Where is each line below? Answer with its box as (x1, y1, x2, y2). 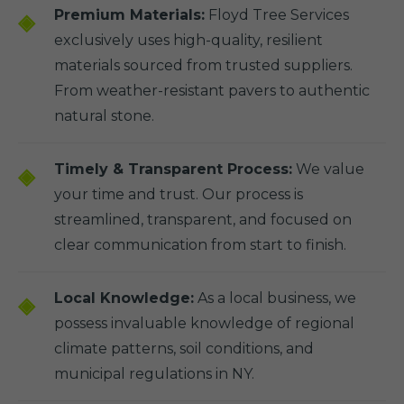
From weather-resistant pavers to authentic (54, 82, 370, 99)
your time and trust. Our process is (54, 186, 303, 203)
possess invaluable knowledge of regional (54, 315, 354, 332)
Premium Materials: (54, 6, 205, 23)
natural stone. (54, 107, 154, 124)
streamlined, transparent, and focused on (54, 211, 352, 228)
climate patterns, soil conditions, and (54, 340, 314, 357)
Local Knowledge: (54, 289, 194, 307)
